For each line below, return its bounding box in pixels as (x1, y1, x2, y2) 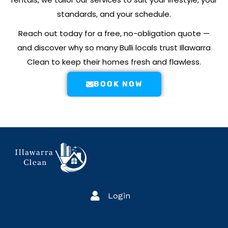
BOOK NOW (93, 79, 142, 89)
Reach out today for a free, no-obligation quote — (18, 27, 210, 39)
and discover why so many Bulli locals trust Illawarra (17, 42, 211, 53)
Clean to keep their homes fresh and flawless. (27, 56, 201, 67)
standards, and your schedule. (57, 8, 171, 19)
